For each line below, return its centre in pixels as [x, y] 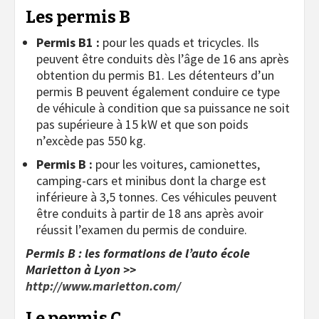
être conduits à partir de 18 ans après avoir [150, 214]
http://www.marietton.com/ [103, 286]
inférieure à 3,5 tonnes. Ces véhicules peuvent [157, 197]
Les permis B [78, 17]
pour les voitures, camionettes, [178, 164]
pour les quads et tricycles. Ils [179, 43]
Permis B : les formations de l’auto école [138, 253]
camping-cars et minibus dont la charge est [151, 181]
